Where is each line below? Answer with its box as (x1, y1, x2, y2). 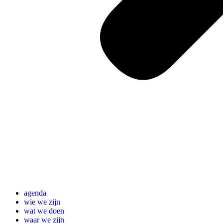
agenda (24, 189, 46, 197)
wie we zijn (24, 198, 60, 206)
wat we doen (24, 207, 64, 215)
